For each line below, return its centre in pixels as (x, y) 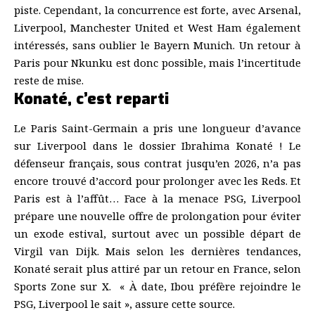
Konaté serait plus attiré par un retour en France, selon (157, 269)
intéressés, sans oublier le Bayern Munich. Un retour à (157, 45)
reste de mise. (49, 81)
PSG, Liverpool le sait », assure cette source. (124, 304)
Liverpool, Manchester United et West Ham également (157, 28)
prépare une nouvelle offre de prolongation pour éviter (157, 216)
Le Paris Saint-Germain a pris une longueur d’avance (157, 128)
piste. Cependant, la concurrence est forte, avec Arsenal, (157, 10)
